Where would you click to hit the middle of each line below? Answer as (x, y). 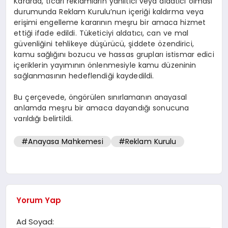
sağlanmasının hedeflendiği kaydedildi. (84, 76)
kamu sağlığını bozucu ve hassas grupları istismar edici (114, 55)
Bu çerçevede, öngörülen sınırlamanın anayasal (100, 97)
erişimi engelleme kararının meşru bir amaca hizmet (110, 23)
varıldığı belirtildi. (44, 119)
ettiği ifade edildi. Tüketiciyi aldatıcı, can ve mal (101, 33)
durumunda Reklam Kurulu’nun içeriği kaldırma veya (109, 12)
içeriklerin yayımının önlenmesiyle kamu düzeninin (105, 65)
